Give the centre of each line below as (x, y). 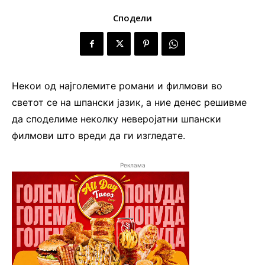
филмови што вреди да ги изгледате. (98, 136)
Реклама (132, 165)
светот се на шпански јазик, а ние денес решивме (129, 103)
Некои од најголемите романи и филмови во (117, 86)
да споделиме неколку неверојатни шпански (117, 119)
